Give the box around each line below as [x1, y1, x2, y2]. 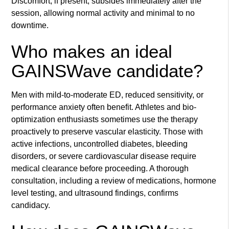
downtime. [11, 21, 49, 30]
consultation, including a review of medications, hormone [11, 176, 217, 186]
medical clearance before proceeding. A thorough [11, 164, 189, 173]
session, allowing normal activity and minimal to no [11, 9, 195, 18]
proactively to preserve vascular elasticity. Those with [11, 127, 203, 136]
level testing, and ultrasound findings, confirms [11, 189, 179, 198]
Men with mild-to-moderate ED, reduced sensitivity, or [11, 90, 204, 100]
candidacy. [11, 201, 51, 210]
